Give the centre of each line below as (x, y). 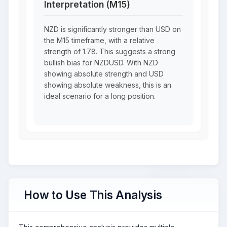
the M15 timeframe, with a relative (99, 40)
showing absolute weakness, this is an (108, 85)
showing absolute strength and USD (104, 73)
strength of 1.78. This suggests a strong (110, 51)
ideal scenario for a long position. (100, 96)
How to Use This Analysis (93, 195)
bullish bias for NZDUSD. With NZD (101, 62)
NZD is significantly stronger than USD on (112, 29)
